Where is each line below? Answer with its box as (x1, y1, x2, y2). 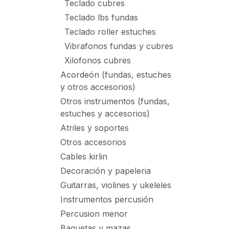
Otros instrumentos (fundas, (60, 96, 170, 106)
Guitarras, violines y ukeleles (60, 180, 171, 190)
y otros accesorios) (60, 82, 135, 92)
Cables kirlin (60, 151, 107, 162)
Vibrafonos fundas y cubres (64, 41, 173, 51)
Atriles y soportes (60, 123, 129, 133)
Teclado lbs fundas (64, 12, 138, 22)
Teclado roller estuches (64, 27, 156, 37)
